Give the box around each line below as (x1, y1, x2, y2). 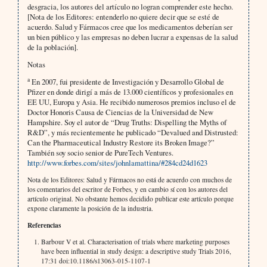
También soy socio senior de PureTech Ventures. (27, 147, 173, 159)
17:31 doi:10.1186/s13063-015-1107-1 (41, 256, 151, 266)
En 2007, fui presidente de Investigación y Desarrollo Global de (29, 76, 224, 88)
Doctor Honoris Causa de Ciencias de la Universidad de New (27, 107, 213, 118)
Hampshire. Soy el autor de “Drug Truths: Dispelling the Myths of (27, 117, 226, 128)
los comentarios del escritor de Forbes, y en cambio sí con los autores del (27, 185, 228, 194)
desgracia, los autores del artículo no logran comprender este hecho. (27, 1, 233, 13)
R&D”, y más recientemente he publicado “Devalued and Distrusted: (27, 127, 238, 138)
